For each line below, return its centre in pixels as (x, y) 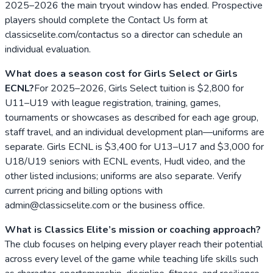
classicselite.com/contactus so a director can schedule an (124, 34)
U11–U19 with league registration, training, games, (113, 103)
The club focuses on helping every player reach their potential (134, 244)
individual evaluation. (48, 49)
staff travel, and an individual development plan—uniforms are (135, 132)
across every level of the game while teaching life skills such (132, 259)
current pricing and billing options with (84, 190)
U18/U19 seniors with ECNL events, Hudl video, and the (125, 161)
